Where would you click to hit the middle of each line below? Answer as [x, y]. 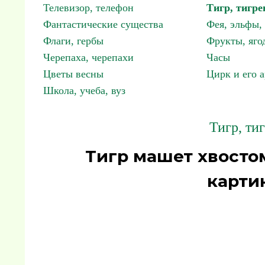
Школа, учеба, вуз [84, 91]
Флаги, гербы [73, 41]
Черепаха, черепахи [88, 57]
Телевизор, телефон [88, 8]
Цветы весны [73, 74]
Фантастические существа [103, 24]
